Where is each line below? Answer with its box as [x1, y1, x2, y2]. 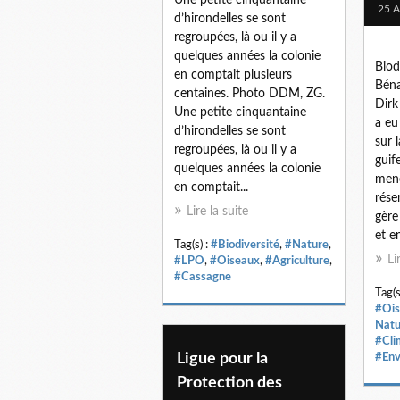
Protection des [177, 374, 282, 391]
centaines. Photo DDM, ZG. [174, 87, 325, 100]
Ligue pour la [177, 350, 268, 367]
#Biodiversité [211, 238, 279, 250]
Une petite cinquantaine [174, 105, 306, 119]
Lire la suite [187, 204, 248, 218]
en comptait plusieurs [174, 68, 292, 81]
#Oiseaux [210, 254, 260, 266]
